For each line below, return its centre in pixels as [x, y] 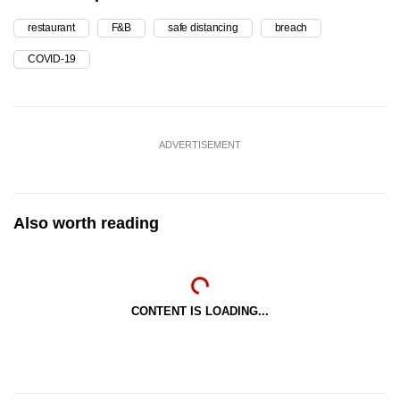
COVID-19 [52, 58]
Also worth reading [86, 223]
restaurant [51, 27]
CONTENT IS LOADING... [200, 311]
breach [291, 27]
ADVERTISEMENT [200, 144]
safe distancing [203, 27]
